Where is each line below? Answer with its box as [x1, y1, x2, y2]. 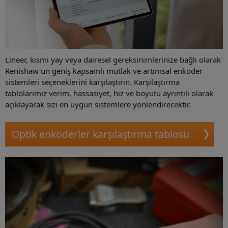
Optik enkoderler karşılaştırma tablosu [12, 127, 189, 141]
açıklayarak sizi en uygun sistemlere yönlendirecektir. [5, 99, 191, 109]
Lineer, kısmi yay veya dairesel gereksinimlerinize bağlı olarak [5, 54, 221, 65]
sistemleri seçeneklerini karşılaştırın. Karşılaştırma [5, 76, 180, 87]
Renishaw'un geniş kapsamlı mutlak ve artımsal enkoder [5, 65, 203, 76]
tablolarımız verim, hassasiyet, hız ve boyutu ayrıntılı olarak [5, 88, 213, 98]
